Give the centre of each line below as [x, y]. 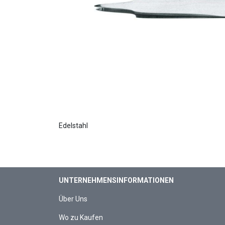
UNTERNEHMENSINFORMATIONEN [116, 180]
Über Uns [73, 199]
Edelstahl [73, 126]
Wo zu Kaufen [81, 217]
